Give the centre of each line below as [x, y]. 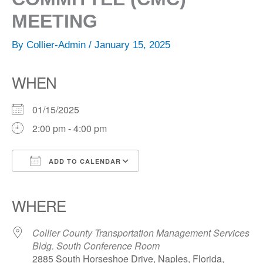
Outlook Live [173, 183]
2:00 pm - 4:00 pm [70, 129]
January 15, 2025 [132, 45]
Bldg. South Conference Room [96, 246]
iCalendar [110, 183]
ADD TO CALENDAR [84, 161]
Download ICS [63, 183]
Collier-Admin [58, 45]
